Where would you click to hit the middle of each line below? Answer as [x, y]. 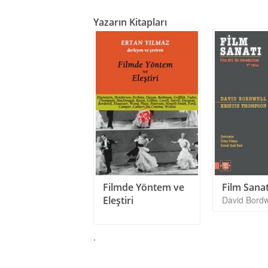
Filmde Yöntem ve [144, 187]
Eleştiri [118, 200]
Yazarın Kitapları [130, 22]
